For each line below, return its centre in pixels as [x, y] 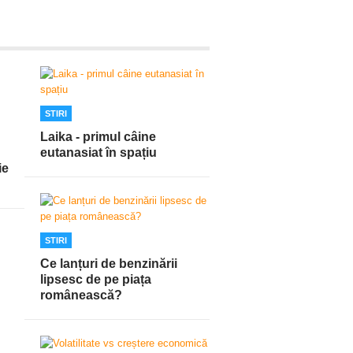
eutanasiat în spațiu [98, 152]
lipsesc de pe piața [96, 279]
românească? [81, 295]
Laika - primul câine [98, 136]
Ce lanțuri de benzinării [109, 263]
